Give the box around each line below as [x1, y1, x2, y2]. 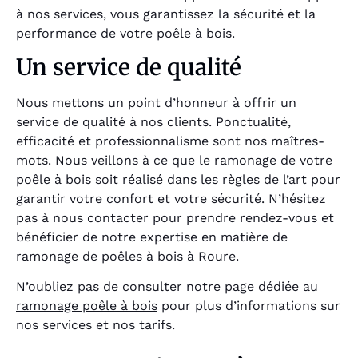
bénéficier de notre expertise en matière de [16, 229, 288, 245]
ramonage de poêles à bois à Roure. [16, 249, 239, 265]
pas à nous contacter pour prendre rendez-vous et [16, 210, 334, 226]
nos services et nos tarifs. [16, 317, 175, 333]
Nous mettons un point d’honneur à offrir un [16, 95, 296, 111]
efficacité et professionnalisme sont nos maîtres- [16, 133, 324, 149]
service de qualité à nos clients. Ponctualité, [16, 114, 291, 130]
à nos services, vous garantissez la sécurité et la [16, 6, 316, 22]
